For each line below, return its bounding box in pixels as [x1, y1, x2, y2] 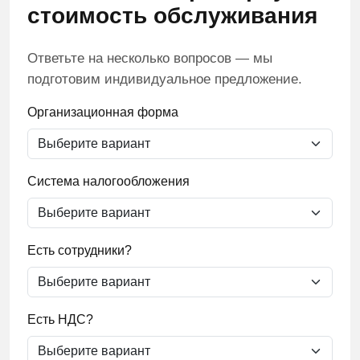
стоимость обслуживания [27, 3, 317, 28]
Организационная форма [27, 105, 178, 119]
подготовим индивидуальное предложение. [27, 72, 302, 87]
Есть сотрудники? [27, 243, 132, 257]
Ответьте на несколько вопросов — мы [27, 51, 272, 66]
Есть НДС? [27, 313, 93, 326]
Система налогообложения [27, 174, 190, 188]
